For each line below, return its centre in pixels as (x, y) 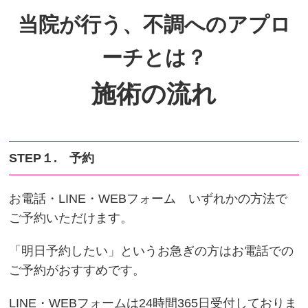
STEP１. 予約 (52, 158)
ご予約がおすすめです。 (77, 270)
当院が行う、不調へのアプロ (154, 24)
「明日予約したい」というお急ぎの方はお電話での (152, 251)
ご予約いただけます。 (71, 218)
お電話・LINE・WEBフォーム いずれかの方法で (148, 199)
